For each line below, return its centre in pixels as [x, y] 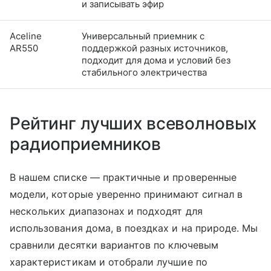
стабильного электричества [144, 72]
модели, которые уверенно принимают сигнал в [126, 194]
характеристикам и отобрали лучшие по [109, 262]
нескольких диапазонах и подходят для [106, 211]
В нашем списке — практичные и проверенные [123, 177]
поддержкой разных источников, [155, 48]
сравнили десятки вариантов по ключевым [114, 245]
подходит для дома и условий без [156, 60]
